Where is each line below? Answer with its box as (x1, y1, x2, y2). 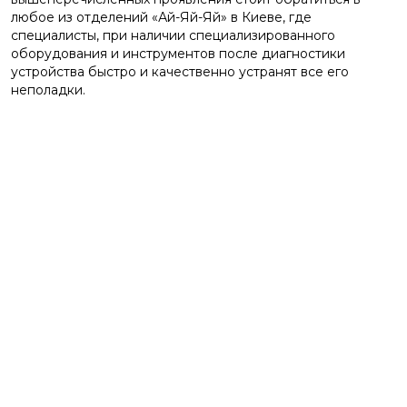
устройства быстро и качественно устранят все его (11, 64, 349, 80)
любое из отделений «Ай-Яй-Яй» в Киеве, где (11, 9, 312, 25)
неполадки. (11, 82, 85, 98)
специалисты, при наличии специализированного (11, 27, 335, 44)
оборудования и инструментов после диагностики (11, 45, 345, 62)
